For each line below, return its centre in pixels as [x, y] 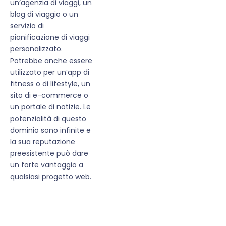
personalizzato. [36, 49]
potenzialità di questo [48, 119]
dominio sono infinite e [50, 130]
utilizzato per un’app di [50, 72]
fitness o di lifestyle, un [50, 84]
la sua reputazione [43, 142]
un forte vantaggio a [47, 165]
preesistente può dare [49, 154]
